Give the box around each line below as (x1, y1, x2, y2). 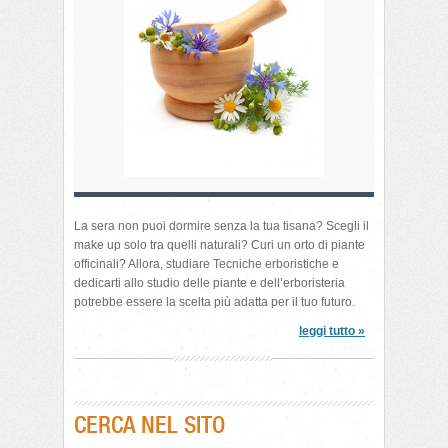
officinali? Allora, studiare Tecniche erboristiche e (74, 257, 339, 271)
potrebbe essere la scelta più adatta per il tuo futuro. (74, 295, 355, 309)
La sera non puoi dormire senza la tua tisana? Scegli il (74, 219, 369, 233)
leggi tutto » (299, 324, 365, 338)
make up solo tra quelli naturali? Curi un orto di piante (74, 238, 365, 252)
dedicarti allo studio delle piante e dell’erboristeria (74, 276, 345, 290)
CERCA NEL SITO (74, 410, 225, 439)
